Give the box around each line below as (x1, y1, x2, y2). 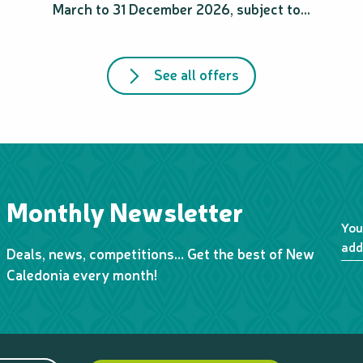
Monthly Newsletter (6, 194, 243, 229)
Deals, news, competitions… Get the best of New (6, 244, 314, 263)
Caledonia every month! (6, 265, 157, 284)
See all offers (153, 65, 239, 84)
